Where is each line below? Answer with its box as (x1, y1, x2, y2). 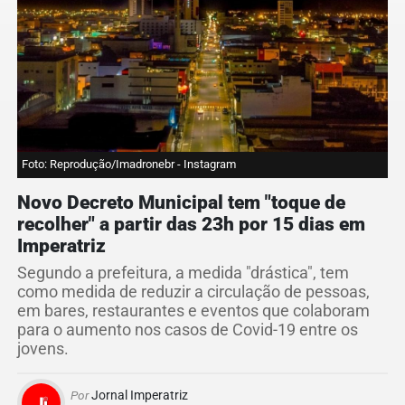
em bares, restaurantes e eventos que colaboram (17, 302, 370, 321)
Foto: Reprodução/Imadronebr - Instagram (22, 157, 236, 172)
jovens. (17, 340, 69, 359)
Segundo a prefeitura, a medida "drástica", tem (17, 264, 349, 283)
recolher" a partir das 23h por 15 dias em (17, 213, 365, 236)
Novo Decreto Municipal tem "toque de (17, 192, 345, 214)
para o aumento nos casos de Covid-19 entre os (17, 321, 358, 340)
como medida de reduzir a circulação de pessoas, (17, 283, 370, 302)
